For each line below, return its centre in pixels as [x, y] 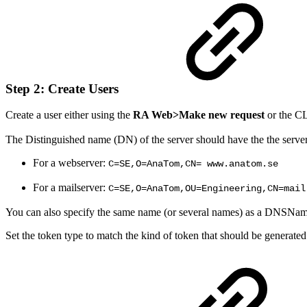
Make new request [222, 115]
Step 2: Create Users [64, 88]
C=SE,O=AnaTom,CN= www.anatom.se [193, 164]
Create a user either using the [69, 115]
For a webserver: [71, 163]
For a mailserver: [71, 188]
